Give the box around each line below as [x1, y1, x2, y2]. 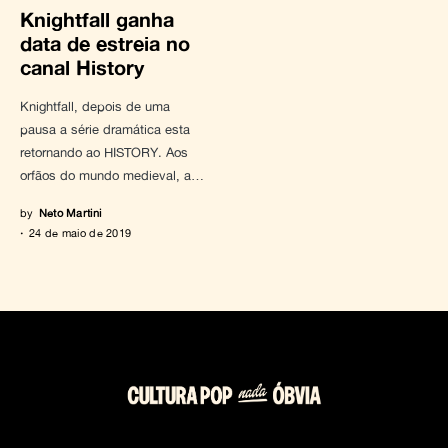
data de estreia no [20, 31, 190, 55]
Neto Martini [38, 206, 102, 219]
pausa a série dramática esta [20, 122, 190, 137]
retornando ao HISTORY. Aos [20, 145, 188, 160]
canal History [20, 55, 144, 79]
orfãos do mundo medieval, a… [20, 168, 204, 183]
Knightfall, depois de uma [20, 99, 170, 114]
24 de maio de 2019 [28, 226, 132, 239]
